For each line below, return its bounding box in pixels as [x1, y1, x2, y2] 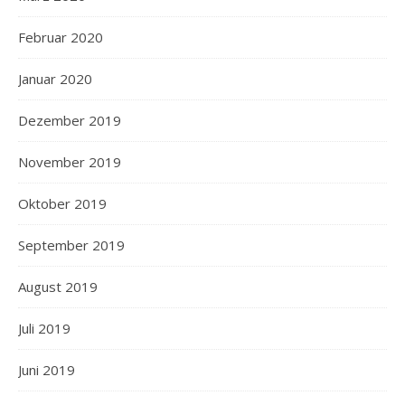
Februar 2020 [18, 27, 103, 46]
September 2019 [18, 235, 125, 254]
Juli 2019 [18, 318, 71, 337]
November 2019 [18, 152, 121, 171]
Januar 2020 [18, 69, 92, 88]
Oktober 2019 [18, 193, 107, 212]
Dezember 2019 [18, 110, 121, 129]
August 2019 [18, 277, 98, 296]
